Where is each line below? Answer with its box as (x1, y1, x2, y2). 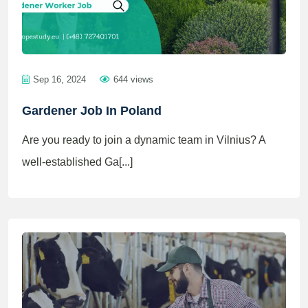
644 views (113, 74, 153, 85)
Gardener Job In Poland (22, 104, 162, 118)
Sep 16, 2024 (33, 74, 86, 85)
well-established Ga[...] (22, 156, 133, 168)
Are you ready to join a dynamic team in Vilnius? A (22, 134, 265, 146)
